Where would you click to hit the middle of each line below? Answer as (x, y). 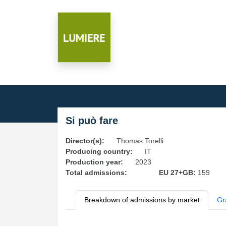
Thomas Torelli (140, 141)
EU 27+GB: (178, 173)
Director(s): (85, 141)
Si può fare (92, 121)
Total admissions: (96, 173)
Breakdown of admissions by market (142, 200)
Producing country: (99, 151)
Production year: (94, 162)
